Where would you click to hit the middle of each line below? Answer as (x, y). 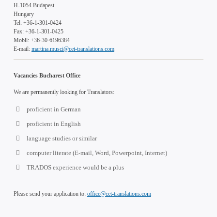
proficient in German (54, 109)
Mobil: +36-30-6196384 (42, 40)
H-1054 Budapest (34, 5)
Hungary (24, 14)
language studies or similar (62, 138)
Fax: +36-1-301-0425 (39, 31)
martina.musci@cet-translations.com (73, 49)
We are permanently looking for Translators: (64, 92)
